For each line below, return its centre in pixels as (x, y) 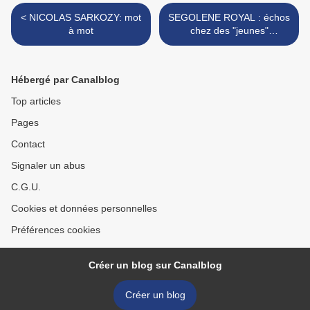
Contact (28, 144)
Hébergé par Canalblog (65, 80)
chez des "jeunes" (229, 30)
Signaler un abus (48, 165)
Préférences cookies (56, 230)
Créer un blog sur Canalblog (155, 265)
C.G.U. (26, 187)
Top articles (36, 101)
